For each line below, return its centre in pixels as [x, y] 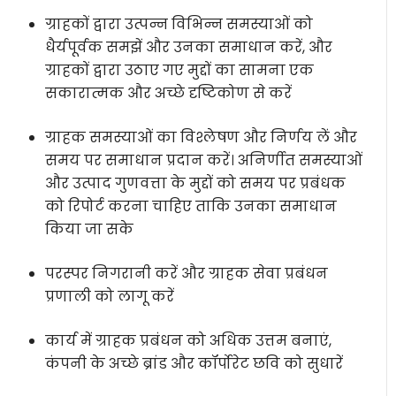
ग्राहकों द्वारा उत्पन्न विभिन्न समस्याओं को [179, 24]
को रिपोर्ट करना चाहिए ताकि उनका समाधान [191, 206]
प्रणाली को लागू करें [110, 297]
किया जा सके [90, 229]
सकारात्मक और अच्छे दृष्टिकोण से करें [169, 93]
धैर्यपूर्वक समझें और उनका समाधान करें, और [189, 47]
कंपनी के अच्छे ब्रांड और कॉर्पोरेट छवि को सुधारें [194, 364]
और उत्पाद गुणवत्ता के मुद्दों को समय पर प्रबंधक [196, 183]
